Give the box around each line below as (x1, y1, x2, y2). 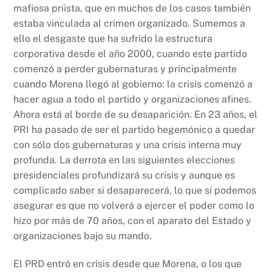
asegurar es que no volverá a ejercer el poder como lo (13, 200, 255, 212)
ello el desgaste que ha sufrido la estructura (13, 33, 213, 45)
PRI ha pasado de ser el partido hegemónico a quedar (13, 124, 256, 136)
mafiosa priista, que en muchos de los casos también (13, 2, 251, 15)
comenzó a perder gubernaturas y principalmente (13, 63, 237, 75)
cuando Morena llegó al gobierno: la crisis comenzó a (13, 78, 253, 90)
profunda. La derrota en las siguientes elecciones (13, 154, 236, 166)
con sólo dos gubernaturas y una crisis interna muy (13, 139, 242, 151)
